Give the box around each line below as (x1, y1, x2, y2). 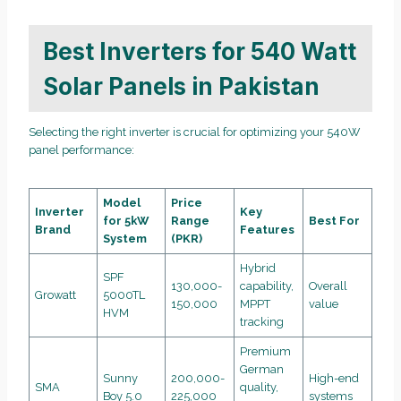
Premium (240, 345, 292, 359)
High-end (309, 371, 360, 386)
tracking (240, 315, 285, 329)
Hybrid (240, 261, 277, 276)
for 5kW (103, 214, 149, 228)
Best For (309, 214, 361, 228)
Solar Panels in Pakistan (43, 72, 320, 100)
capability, (240, 279, 294, 294)
